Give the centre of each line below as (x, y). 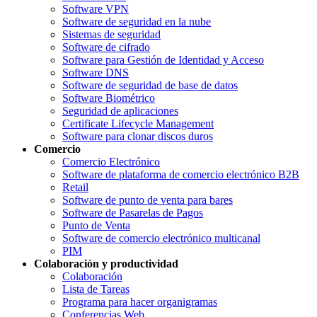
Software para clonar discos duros (138, 136)
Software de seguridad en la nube (137, 21)
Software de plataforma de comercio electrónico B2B (181, 174)
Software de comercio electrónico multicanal (161, 238)
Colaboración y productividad (106, 263)
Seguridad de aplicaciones (120, 110)
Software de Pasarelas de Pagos (133, 212)
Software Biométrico (109, 98)
